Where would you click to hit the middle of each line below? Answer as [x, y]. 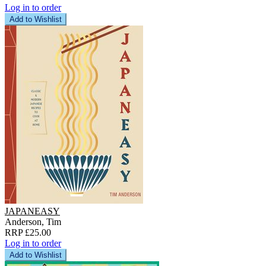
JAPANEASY [32, 211]
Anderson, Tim [33, 221]
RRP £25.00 [28, 232]
